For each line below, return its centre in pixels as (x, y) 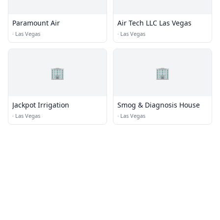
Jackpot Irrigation (41, 105)
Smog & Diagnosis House (159, 105)
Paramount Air (36, 23)
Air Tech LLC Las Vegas (154, 23)
